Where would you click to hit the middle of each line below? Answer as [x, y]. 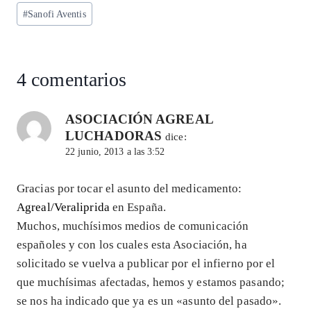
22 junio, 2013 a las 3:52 [115, 151]
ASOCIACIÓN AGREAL [139, 119]
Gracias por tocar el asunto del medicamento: [129, 188]
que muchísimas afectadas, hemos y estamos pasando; [151, 282]
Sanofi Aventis [57, 14]
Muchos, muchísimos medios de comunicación [133, 226]
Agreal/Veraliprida [63, 207]
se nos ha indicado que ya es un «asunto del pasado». [149, 301]
